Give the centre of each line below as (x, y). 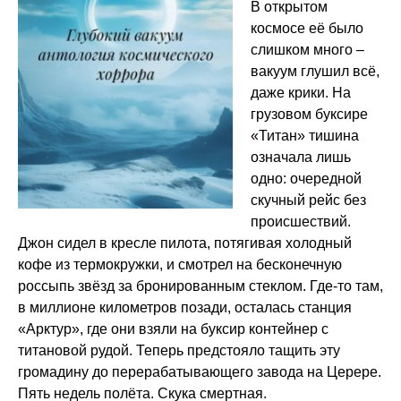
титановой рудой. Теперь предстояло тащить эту (179, 350)
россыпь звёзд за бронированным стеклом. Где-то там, (200, 286)
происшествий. (301, 222)
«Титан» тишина (305, 136)
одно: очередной (306, 179)
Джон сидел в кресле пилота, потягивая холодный (185, 243)
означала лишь (301, 157)
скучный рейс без (308, 200)
